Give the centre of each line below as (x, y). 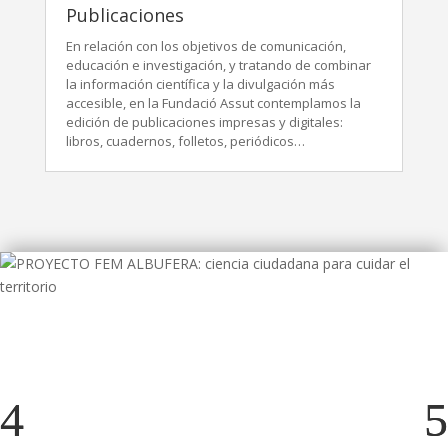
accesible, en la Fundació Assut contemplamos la (213, 103)
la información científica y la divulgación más (200, 84)
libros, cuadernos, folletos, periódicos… (186, 141)
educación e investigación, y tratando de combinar (218, 65)
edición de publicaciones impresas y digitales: (204, 122)
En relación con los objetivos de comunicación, (205, 46)
